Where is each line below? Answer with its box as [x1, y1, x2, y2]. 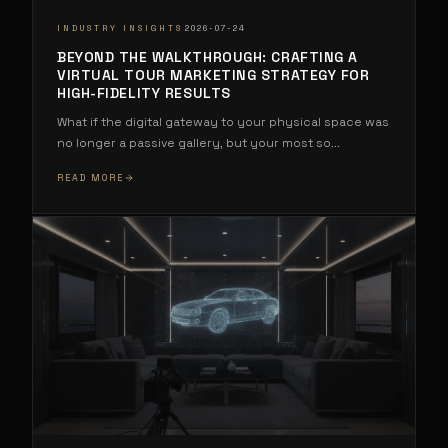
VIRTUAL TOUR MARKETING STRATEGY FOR [57, 65, 370, 84]
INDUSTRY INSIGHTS [57, 23, 183, 34]
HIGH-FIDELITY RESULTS [57, 83, 231, 102]
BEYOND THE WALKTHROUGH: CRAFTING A [57, 47, 359, 66]
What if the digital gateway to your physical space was [57, 113, 389, 130]
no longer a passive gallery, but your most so [57, 134, 331, 151]
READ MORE [57, 171, 124, 184]
